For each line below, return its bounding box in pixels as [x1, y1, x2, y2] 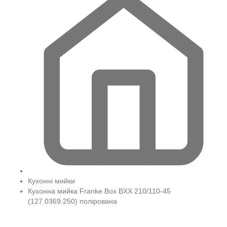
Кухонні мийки [28, 177, 75, 185]
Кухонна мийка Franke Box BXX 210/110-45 [28, 187, 171, 195]
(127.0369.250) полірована [28, 197, 117, 205]
